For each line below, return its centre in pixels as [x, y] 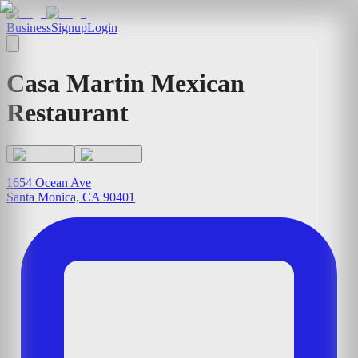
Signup [69, 28]
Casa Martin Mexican [125, 84]
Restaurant [68, 113]
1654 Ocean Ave [49, 182]
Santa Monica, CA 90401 [71, 197]
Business [29, 28]
